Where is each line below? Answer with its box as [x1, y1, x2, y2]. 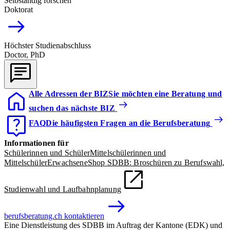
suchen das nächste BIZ [29, 103, 116, 112]
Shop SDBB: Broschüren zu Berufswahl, [87, 158, 225, 167]
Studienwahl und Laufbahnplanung [4, 184, 121, 194]
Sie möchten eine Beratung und [108, 89, 222, 98]
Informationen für [4, 138, 69, 147]
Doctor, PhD [4, 50, 45, 59]
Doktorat [4, 5, 33, 14]
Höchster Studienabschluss [4, 41, 91, 50]
